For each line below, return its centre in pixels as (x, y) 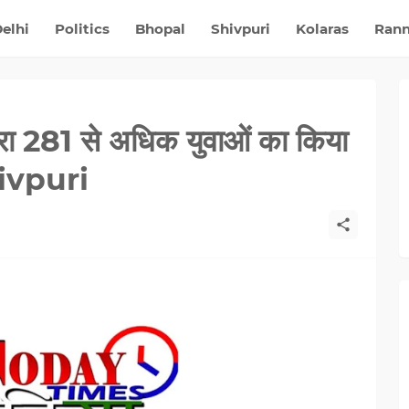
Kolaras (322, 28)
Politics (82, 28)
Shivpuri (240, 28)
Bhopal (160, 28)
